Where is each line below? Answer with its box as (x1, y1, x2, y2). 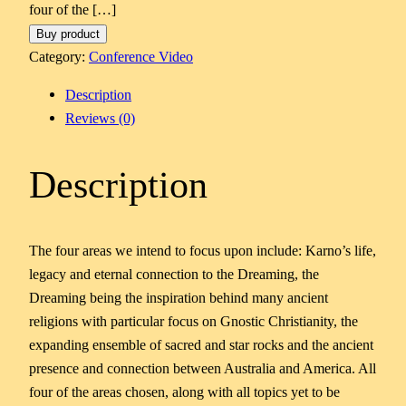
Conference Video (89, 47, 193, 65)
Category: (29, 47, 89, 65)
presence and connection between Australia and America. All (29, 359, 376, 377)
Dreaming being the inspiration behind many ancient (29, 288, 328, 306)
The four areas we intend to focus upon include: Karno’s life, (29, 241, 376, 259)
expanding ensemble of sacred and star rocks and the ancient (29, 335, 373, 353)
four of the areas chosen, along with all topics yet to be (29, 382, 340, 401)
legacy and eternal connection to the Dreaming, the (29, 265, 319, 283)
